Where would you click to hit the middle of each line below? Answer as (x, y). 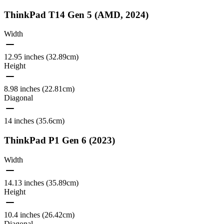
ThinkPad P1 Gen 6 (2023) (59, 140)
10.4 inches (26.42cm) (39, 214)
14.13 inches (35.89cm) (41, 182)
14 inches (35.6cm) (34, 121)
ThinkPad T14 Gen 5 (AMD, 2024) (76, 14)
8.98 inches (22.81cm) (39, 89)
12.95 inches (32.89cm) (41, 57)
